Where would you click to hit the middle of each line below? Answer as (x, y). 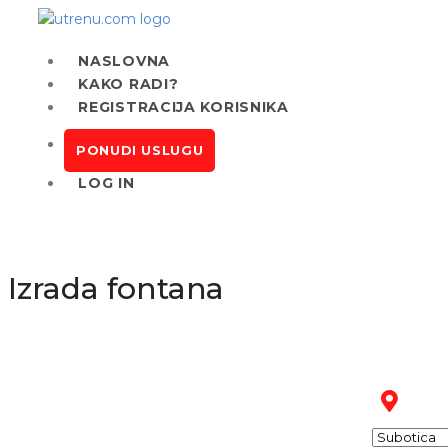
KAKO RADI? (128, 84)
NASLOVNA (124, 61)
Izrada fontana (116, 288)
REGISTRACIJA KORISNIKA (183, 107)
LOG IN (106, 183)
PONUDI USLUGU (140, 150)
